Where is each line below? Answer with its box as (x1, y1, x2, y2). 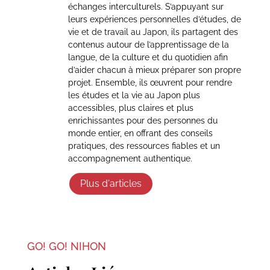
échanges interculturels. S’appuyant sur (67, 1, 224, 11)
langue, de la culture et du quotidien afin (67, 52, 228, 62)
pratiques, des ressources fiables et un (67, 140, 220, 151)
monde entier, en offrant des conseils (67, 128, 213, 138)
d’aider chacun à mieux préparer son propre (67, 64, 241, 75)
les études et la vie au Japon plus (67, 90, 200, 100)
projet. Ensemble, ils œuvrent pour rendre (67, 77, 232, 87)
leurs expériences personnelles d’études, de (67, 14, 241, 24)
